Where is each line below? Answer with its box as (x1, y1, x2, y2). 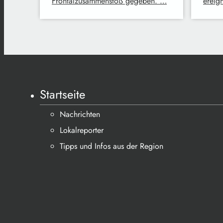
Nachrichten (60, 109, 100, 120)
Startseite (40, 86, 85, 103)
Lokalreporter (60, 124, 104, 136)
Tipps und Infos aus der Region (60, 140, 163, 152)
